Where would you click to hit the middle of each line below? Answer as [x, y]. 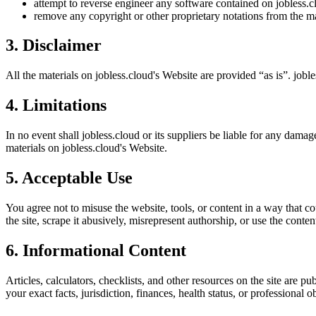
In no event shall [44, 135]
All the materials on [50, 75]
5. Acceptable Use [69, 178]
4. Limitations [56, 105]
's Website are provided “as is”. [223, 75]
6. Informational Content [96, 250]
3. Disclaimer [54, 45]
